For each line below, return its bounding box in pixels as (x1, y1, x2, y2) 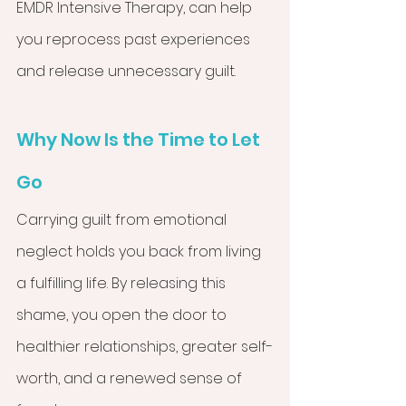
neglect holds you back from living (16, 241, 265, 263)
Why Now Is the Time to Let (16, 127, 264, 153)
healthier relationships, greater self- (16, 336, 273, 358)
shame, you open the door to (16, 304, 230, 326)
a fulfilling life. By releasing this (16, 273, 229, 295)
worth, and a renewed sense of (16, 368, 246, 390)
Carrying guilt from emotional (16, 209, 230, 231)
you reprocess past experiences (16, 29, 254, 51)
